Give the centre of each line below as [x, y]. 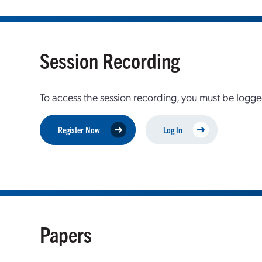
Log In [173, 130]
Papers [66, 234]
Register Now [79, 130]
